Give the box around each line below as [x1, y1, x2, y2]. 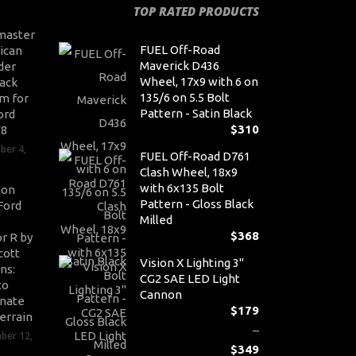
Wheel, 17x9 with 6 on [139, 75, 258, 88]
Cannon [139, 288, 182, 301]
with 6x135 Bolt [139, 181, 224, 195]
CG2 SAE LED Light [139, 272, 240, 285]
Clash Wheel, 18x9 [139, 165, 238, 179]
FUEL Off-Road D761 [139, 149, 250, 163]
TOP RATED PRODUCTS [133, 3, 259, 19]
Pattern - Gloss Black [139, 197, 253, 211]
